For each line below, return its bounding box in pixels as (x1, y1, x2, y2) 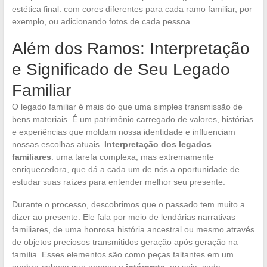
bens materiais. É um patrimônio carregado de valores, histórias (11, 114, 253, 124)
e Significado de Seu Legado (11, 60, 230, 79)
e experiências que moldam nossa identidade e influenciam (11, 127, 235, 136)
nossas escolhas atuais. (11, 139, 104, 149)
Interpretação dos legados (104, 139, 212, 149)
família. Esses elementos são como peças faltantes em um (11, 250, 234, 259)
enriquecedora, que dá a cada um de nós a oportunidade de (11, 164, 240, 174)
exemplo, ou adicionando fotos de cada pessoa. (11, 17, 193, 26)
